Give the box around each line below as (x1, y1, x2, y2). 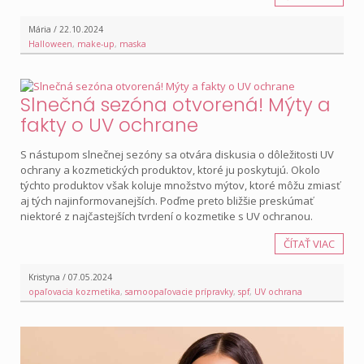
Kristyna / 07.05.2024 (28, 271, 112, 284)
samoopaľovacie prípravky (125, 286, 233, 298)
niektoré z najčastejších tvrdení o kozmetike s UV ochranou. (20, 209, 313, 224)
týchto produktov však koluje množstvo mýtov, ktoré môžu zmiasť (20, 178, 340, 193)
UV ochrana (254, 286, 302, 298)
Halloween (28, 38, 72, 50)
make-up (77, 38, 115, 50)
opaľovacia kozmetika (28, 286, 120, 298)
